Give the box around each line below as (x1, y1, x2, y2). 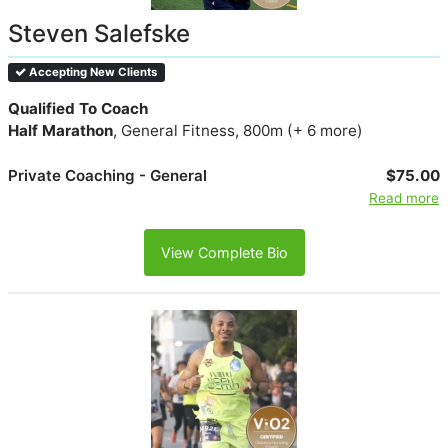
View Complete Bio (160, 244, 288, 262)
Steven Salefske (8, 19, 190, 49)
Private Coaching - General (8, 166, 207, 186)
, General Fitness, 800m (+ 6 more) (113, 121, 363, 141)
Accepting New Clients (26, 65, 158, 80)
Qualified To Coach (8, 99, 148, 119)
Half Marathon (8, 121, 113, 141)
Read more (368, 190, 439, 207)
